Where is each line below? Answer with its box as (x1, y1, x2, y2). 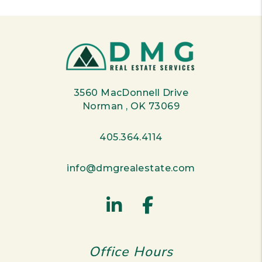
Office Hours (88, 243, 174, 261)
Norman (82, 101, 126, 112)
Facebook (153, 194, 243, 216)
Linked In (121, 194, 206, 216)
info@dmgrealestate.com (67, 163, 195, 174)
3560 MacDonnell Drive (74, 87, 188, 98)
